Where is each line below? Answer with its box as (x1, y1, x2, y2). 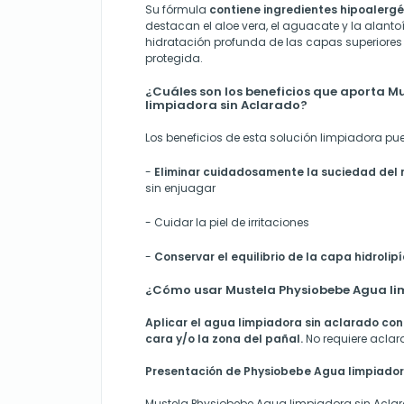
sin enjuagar (145, 180, 216, 197)
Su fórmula (145, 2, 209, 18)
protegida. (145, 50, 203, 67)
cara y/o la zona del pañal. (145, 331, 306, 347)
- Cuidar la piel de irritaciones (145, 215, 309, 231)
